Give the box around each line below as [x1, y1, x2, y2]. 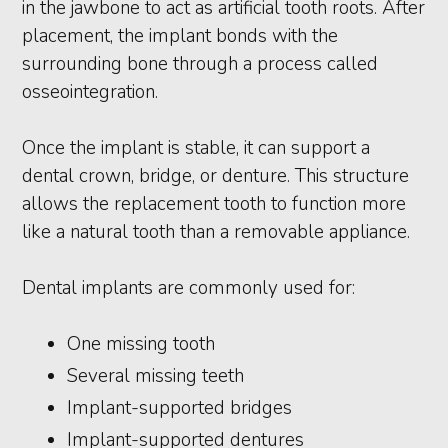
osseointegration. [22, 79, 159, 105]
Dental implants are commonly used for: [22, 275, 356, 301]
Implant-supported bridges [67, 395, 293, 421]
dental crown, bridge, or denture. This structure [22, 163, 410, 189]
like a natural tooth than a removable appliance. [22, 219, 411, 245]
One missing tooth [67, 331, 216, 357]
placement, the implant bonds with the [22, 23, 339, 49]
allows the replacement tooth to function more [22, 191, 407, 217]
